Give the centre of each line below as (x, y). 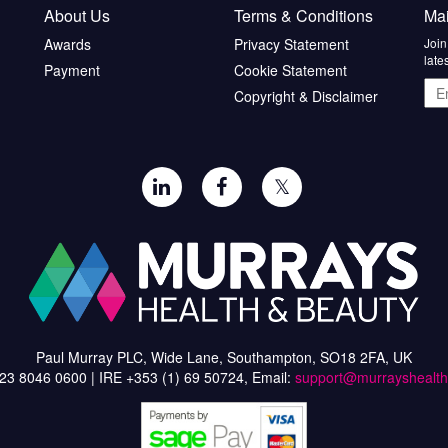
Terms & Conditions (303, 16)
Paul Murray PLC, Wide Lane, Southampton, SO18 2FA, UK (224, 357)
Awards (67, 44)
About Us (77, 16)
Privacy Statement (291, 44)
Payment (72, 70)
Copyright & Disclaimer (306, 96)
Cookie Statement (290, 70)
